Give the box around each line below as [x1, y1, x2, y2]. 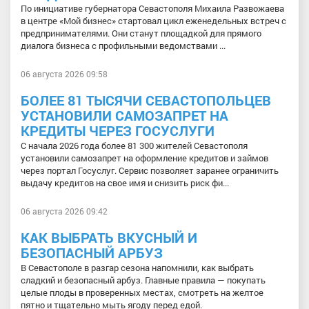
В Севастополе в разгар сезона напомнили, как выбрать [21, 261, 254, 274]
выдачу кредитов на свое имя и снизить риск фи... [21, 176, 229, 189]
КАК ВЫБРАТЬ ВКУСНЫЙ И [21, 228, 197, 246]
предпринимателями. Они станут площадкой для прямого [21, 26, 261, 39]
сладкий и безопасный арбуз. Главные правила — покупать [21, 273, 266, 286]
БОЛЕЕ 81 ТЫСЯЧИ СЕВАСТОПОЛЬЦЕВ [21, 90, 271, 109]
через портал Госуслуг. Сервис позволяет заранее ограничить [21, 163, 279, 177]
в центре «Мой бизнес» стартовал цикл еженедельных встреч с [21, 14, 286, 27]
